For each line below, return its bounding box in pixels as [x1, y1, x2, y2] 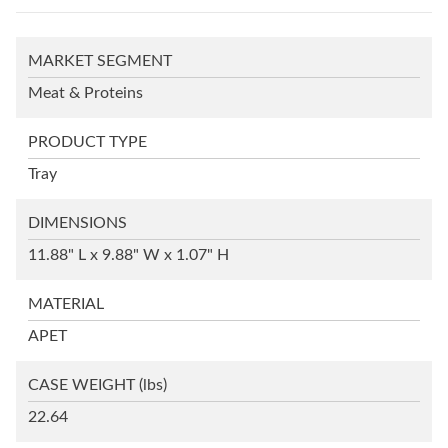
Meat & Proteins [28, 85, 143, 102]
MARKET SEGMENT [28, 53, 172, 70]
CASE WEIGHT [28, 377, 135, 394]
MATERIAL [28, 296, 104, 313]
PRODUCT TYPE [28, 134, 147, 151]
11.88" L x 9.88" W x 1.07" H [28, 247, 229, 264]
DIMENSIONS [28, 215, 127, 232]
